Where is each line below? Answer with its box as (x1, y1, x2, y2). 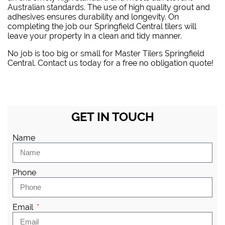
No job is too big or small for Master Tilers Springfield (8, 48, 204, 58)
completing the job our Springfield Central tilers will (8, 21, 196, 31)
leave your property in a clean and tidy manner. (8, 31, 182, 41)
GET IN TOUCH (71, 109, 154, 124)
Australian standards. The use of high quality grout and (8, 2, 210, 12)
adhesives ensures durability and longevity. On (8, 12, 179, 22)
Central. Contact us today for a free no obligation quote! (8, 58, 213, 68)
